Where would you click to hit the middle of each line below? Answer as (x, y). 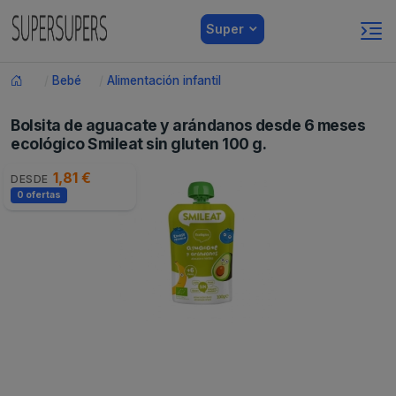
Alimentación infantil (164, 80)
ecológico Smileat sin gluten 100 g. (139, 144)
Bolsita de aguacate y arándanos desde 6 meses (188, 125)
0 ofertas (38, 195)
